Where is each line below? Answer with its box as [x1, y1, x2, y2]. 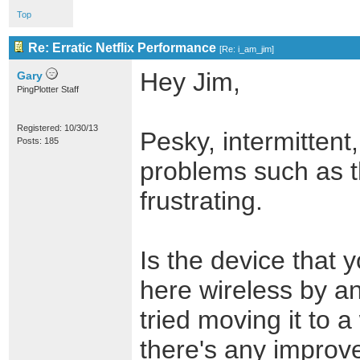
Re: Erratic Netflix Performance [28, 41, 216, 55]
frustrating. [140, 186, 263, 215]
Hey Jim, [140, 67, 240, 96]
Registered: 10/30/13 [17, 123, 98, 133]
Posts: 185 [17, 136, 59, 145]
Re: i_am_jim [222, 44, 272, 54]
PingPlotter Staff [17, 84, 79, 94]
